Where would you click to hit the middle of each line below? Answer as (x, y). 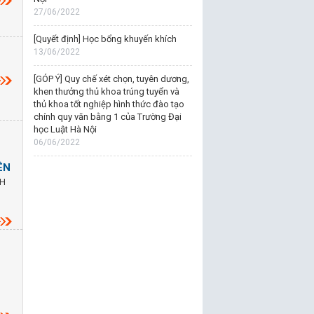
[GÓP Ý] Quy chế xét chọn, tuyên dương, (111, 79)
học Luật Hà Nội (65, 129)
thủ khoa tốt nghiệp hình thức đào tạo (109, 104)
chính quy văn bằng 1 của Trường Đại (107, 117)
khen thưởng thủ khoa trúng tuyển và (106, 91)
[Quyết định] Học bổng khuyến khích (105, 39)
